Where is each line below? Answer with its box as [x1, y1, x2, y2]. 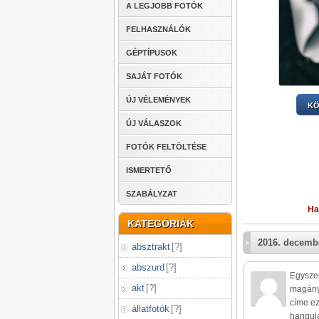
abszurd [132, 262, 164, 273]
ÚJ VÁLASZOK [126, 119, 182, 127]
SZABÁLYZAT [126, 189, 177, 198]
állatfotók [132, 303, 169, 314]
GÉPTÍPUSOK [126, 48, 177, 57]
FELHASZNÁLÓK [126, 25, 191, 33]
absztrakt [132, 241, 170, 252]
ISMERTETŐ [126, 166, 172, 174]
